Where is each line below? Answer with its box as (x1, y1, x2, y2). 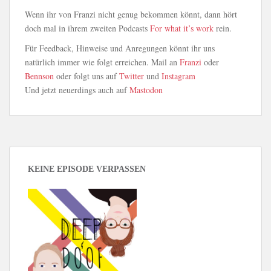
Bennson (25, 70, 54, 82)
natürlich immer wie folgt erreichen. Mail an (25, 56, 180, 68)
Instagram (162, 70, 195, 82)
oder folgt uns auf (54, 70, 119, 82)
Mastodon (129, 84, 163, 96)
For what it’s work (150, 22, 214, 34)
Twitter (119, 70, 144, 82)
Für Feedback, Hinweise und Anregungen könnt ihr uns (25, 42, 215, 54)
